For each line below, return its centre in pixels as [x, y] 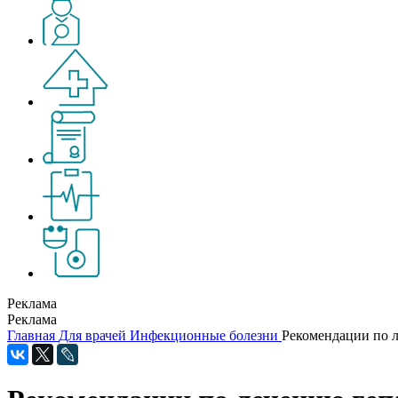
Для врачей [92, 335]
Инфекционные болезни [204, 335]
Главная [31, 335]
